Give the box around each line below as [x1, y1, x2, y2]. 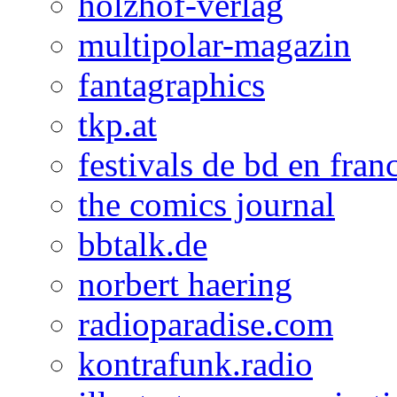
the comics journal [78, 184, 335, 223]
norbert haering [78, 264, 292, 303]
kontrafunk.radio [78, 344, 313, 383]
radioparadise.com [78, 304, 333, 343]
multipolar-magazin [78, 25, 351, 64]
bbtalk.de [78, 224, 207, 263]
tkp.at [78, 105, 157, 144]
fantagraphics [78, 65, 265, 104]
